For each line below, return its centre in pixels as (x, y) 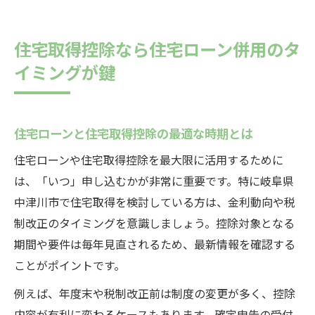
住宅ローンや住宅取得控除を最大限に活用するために (149, 160)
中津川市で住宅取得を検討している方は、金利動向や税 (155, 202)
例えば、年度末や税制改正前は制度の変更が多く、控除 (155, 293)
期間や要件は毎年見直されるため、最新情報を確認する (155, 244)
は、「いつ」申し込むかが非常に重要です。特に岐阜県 (154, 181)
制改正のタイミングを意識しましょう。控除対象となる (154, 223)
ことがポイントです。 (70, 265)
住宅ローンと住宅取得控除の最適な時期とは (133, 133)
